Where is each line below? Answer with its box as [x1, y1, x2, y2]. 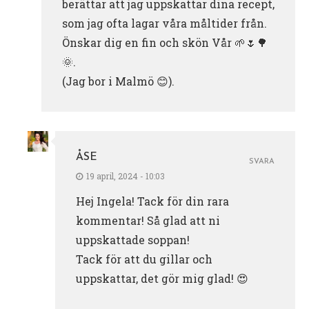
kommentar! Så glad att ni [76, 213, 220, 228]
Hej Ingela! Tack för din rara [76, 194, 229, 209]
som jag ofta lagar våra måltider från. [62, 16, 267, 31]
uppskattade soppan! [76, 232, 190, 248]
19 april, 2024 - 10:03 [86, 170, 165, 182]
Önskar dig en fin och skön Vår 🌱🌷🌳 [62, 35, 268, 50]
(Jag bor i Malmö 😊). [62, 74, 175, 89]
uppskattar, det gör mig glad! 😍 [76, 271, 248, 286]
